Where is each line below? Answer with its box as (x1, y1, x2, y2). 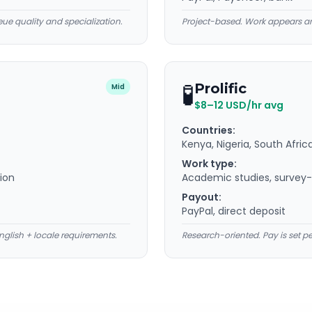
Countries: (182, 123, 235, 137)
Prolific (194, 80, 247, 97)
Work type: (182, 157, 237, 171)
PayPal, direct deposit (182, 204, 286, 218)
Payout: (182, 190, 221, 204)
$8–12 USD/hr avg (194, 98, 283, 112)
